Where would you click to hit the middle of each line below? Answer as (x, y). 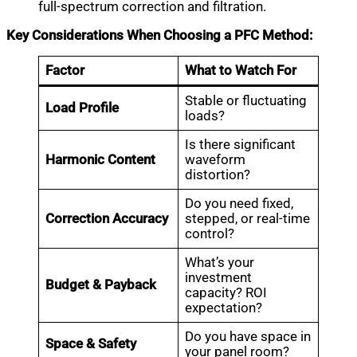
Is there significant (241, 145)
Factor (65, 71)
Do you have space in (248, 337)
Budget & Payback (101, 285)
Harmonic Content (101, 160)
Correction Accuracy (107, 219)
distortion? (218, 175)
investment (219, 278)
